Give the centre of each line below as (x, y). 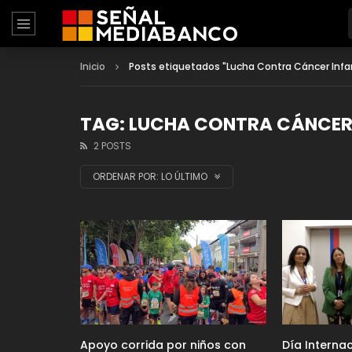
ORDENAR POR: (126, 176)
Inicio (93, 66)
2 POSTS (112, 146)
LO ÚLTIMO (185, 176)
